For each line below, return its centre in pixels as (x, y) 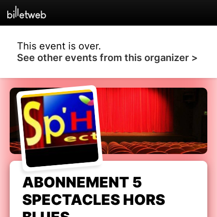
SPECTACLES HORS (94, 200)
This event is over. (59, 46)
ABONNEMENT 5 (82, 182)
